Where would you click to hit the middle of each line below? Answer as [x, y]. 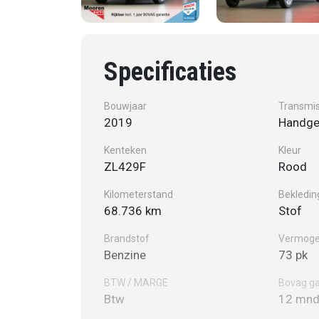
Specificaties [170, 72]
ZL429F [125, 166]
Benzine [125, 255]
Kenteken [125, 150]
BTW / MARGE [136, 282]
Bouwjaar [125, 106]
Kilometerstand [138, 194]
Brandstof [127, 238]
